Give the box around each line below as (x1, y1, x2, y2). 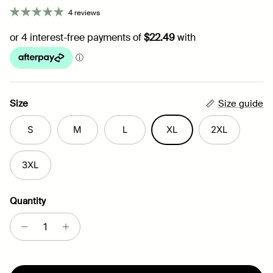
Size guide (218, 97, 263, 110)
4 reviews (68, 7, 100, 18)
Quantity (10, 194, 46, 207)
